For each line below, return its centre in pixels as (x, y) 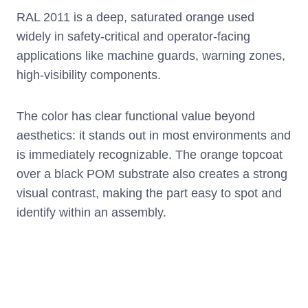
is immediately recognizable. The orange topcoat (150, 155)
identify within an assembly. (91, 213)
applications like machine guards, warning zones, (151, 56)
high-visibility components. (89, 75)
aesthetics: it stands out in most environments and (154, 136)
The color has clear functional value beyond (136, 117)
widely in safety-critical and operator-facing (133, 37)
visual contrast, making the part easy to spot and (149, 194)
